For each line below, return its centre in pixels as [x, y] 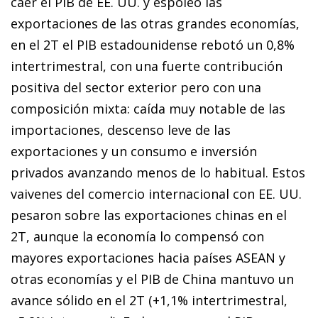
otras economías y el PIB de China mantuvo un [152, 279]
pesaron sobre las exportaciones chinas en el [149, 215]
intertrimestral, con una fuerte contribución [147, 66]
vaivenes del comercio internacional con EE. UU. [156, 194]
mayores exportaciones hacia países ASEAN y [148, 258]
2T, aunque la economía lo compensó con [137, 237]
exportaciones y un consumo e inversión [134, 152]
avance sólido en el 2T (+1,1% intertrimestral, [149, 301]
